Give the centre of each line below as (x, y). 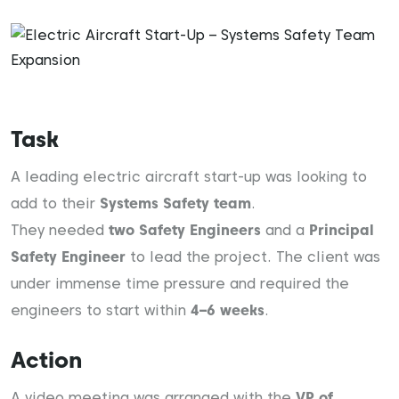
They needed (60, 230)
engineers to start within (101, 310)
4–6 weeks (228, 310)
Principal (342, 230)
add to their (55, 204)
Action (46, 360)
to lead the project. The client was (253, 257)
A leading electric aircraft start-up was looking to (189, 177)
